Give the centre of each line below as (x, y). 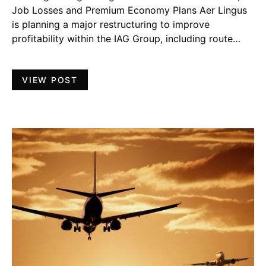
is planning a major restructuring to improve (111, 25)
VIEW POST (50, 80)
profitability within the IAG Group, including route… (126, 39)
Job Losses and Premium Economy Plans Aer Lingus (129, 10)
